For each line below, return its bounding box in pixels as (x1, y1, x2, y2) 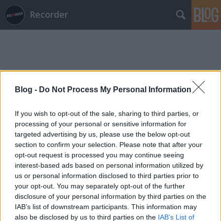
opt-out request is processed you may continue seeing (15, 150, 184, 159)
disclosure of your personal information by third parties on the (15, 192, 206, 200)
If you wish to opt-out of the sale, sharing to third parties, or (15, 109, 199, 117)
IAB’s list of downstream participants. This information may (15, 202, 197, 211)
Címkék (7, 102, 37, 113)
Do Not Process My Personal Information (39, 85, 191, 94)
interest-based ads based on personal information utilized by (15, 161, 203, 169)
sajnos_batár (45, 102, 98, 113)
